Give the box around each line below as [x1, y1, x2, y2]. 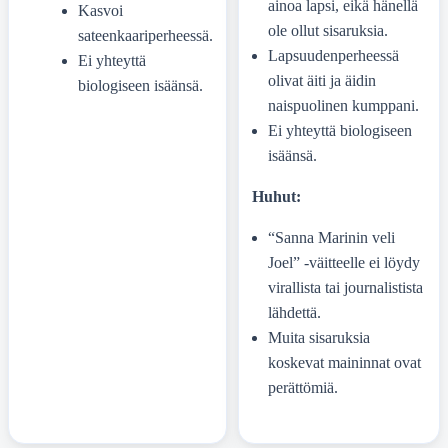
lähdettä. [267, 304, 321, 322]
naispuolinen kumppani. [267, 96, 419, 114]
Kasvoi [77, 2, 123, 20]
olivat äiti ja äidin [267, 71, 376, 89]
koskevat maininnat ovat [267, 354, 421, 372]
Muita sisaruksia [267, 329, 370, 347]
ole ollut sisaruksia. [267, 21, 388, 39]
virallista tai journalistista [267, 279, 423, 297]
